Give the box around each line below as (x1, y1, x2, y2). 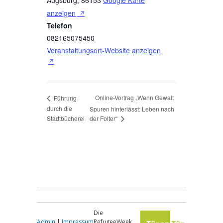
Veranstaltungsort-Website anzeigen (47, 45, 161, 55)
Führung (52, 93, 77, 102)
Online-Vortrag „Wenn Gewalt (95, 93, 174, 102)
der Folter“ (89, 113, 119, 122)
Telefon (47, 20, 72, 30)
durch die (47, 104, 72, 113)
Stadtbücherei (47, 114, 85, 123)
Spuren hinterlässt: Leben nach (89, 104, 174, 113)
